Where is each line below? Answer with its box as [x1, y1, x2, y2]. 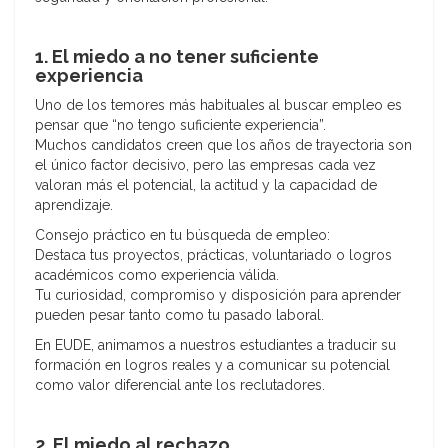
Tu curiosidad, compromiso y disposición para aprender [35, 287, 401, 304]
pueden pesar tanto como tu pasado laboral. [35, 307, 324, 324]
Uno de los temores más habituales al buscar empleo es [35, 97, 402, 114]
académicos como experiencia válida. [35, 267, 279, 284]
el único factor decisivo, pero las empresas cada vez [35, 157, 376, 174]
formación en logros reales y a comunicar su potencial [35, 357, 390, 374]
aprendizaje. [35, 197, 113, 214]
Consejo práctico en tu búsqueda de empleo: [35, 227, 330, 244]
